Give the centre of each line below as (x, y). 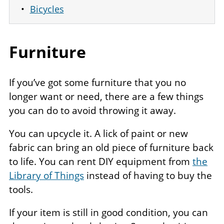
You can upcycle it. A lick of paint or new (98, 134)
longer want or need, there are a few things (106, 97)
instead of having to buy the (148, 176)
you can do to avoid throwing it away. (92, 111)
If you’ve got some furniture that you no (97, 83)
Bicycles (47, 9)
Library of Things (46, 176)
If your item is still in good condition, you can (108, 213)
